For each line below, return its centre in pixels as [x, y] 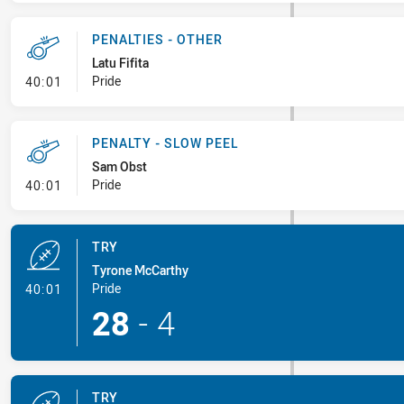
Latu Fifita [120, 63]
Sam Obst [119, 166]
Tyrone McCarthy [140, 270]
